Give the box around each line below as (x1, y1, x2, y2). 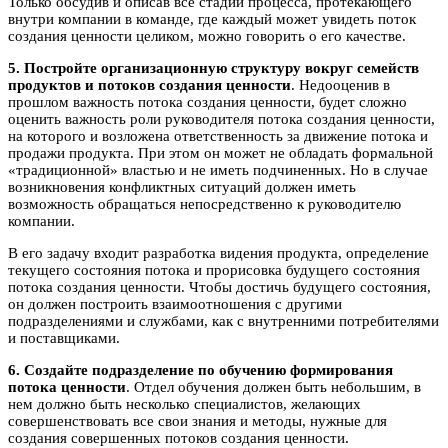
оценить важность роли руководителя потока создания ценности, (8, 111, 435, 128)
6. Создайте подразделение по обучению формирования (8, 362, 393, 379)
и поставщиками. (8, 330, 120, 347)
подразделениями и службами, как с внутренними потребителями (8, 313, 439, 330)
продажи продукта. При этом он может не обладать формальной (8, 145, 433, 162)
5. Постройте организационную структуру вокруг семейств (8, 60, 419, 77)
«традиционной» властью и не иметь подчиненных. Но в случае (8, 162, 428, 179)
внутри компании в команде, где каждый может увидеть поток (8, 11, 416, 28)
